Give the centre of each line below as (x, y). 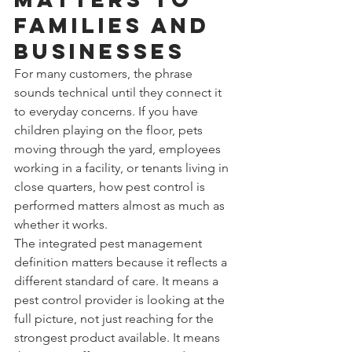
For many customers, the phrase (105, 73)
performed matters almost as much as (121, 205)
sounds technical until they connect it (119, 92)
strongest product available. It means (119, 337)
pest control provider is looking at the (121, 299)
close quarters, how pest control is (111, 186)
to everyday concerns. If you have (108, 111)
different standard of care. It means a (118, 280)
